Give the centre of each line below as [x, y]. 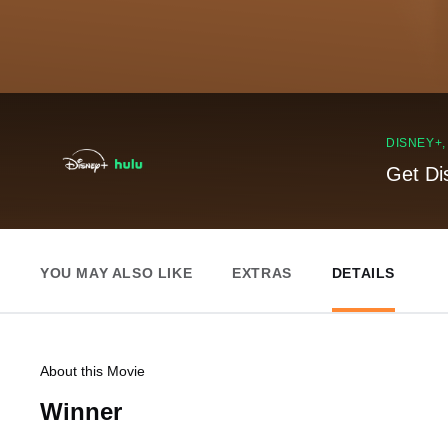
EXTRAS [262, 273]
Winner [81, 411]
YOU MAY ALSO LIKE [116, 273]
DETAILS [363, 273]
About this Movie [92, 371]
